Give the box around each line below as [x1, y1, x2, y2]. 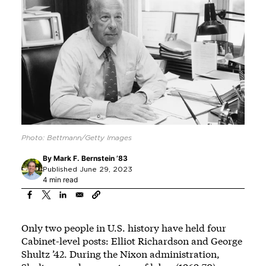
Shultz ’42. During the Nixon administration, [21, 247, 220, 260]
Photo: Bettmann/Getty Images [21, 134, 132, 141]
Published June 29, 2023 [43, 165, 132, 173]
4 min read [43, 175, 78, 184]
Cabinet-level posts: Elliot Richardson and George [21, 234, 242, 247]
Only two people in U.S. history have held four [21, 221, 226, 234]
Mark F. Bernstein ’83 [53, 153, 128, 163]
